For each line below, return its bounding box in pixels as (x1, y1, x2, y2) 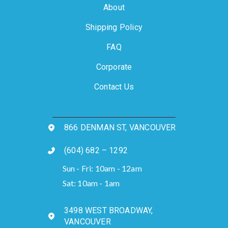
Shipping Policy (85, 22, 142, 33)
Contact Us (94, 82, 134, 92)
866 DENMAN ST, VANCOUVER (64, 123, 176, 133)
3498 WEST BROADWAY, (64, 206, 153, 216)
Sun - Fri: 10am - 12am (62, 163, 142, 173)
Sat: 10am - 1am (62, 178, 120, 188)
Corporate (96, 62, 132, 72)
